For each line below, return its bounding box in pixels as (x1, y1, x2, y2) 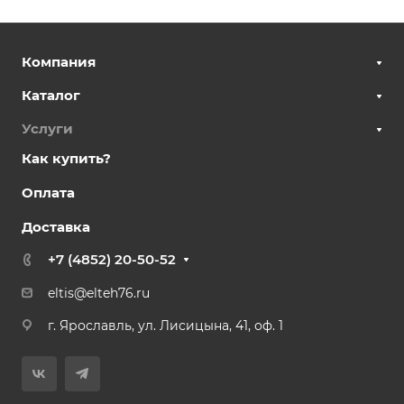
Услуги (22, 120, 73, 137)
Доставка (22, 218, 90, 235)
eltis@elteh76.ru (48, 285, 150, 301)
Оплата (22, 184, 75, 201)
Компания (22, 53, 96, 70)
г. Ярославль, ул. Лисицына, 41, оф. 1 (48, 317, 283, 334)
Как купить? (22, 150, 111, 167)
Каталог (22, 87, 80, 104)
